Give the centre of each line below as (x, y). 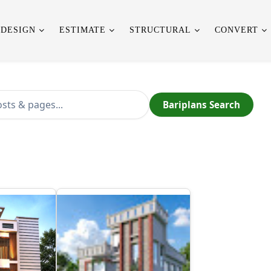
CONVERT (237, 30)
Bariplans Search (201, 105)
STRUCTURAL (160, 30)
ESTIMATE (83, 30)
